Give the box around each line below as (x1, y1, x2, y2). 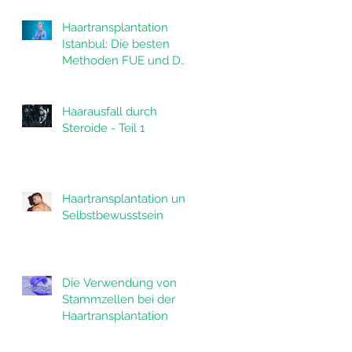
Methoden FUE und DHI (62, 53, 192, 68)
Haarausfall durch (62, 104, 157, 119)
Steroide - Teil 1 (62, 121, 145, 135)
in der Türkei (62, 70, 129, 84)
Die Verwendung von (62, 276, 177, 290)
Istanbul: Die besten (62, 37, 170, 51)
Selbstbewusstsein (62, 208, 163, 222)
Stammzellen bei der (62, 292, 175, 306)
